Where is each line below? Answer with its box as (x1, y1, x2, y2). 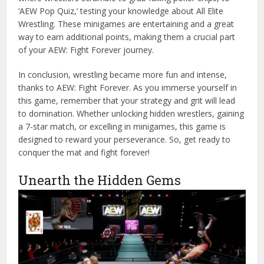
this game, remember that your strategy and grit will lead (18, 95, 236, 107)
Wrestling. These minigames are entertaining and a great (18, 18, 235, 30)
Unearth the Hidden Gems (18, 171, 181, 189)
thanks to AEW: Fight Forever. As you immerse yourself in (18, 82, 237, 94)
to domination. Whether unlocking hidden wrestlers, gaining (18, 108, 245, 120)
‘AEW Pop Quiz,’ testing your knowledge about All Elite (18, 5, 224, 17)
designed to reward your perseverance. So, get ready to (18, 134, 231, 146)
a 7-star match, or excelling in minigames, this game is (18, 121, 226, 133)
